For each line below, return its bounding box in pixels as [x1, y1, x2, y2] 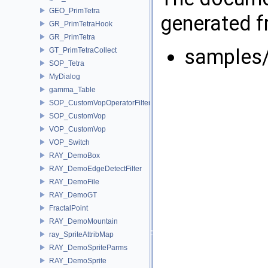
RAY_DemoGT [49, 190, 97, 199]
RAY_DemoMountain [49, 217, 118, 226]
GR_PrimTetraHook [49, 19, 112, 28]
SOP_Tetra [49, 59, 84, 68]
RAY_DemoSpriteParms [49, 243, 127, 252]
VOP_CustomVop [49, 124, 106, 133]
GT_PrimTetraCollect [49, 45, 117, 54]
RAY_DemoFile [49, 177, 99, 186]
